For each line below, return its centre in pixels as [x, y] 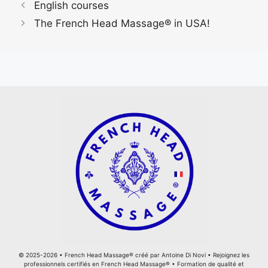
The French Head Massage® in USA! [122, 23]
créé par [147, 255]
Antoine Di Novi [185, 255]
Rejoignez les [231, 255]
